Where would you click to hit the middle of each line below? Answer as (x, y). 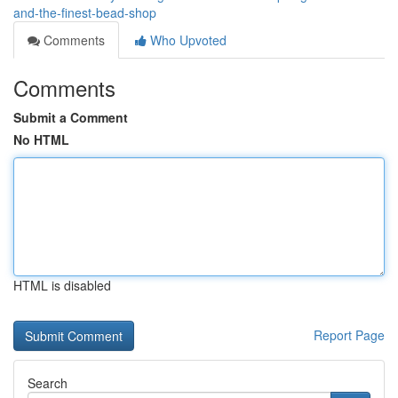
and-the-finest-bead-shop (85, 12)
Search (48, 383)
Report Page (349, 335)
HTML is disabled (62, 285)
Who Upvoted (187, 40)
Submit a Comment (71, 117)
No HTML (41, 139)
